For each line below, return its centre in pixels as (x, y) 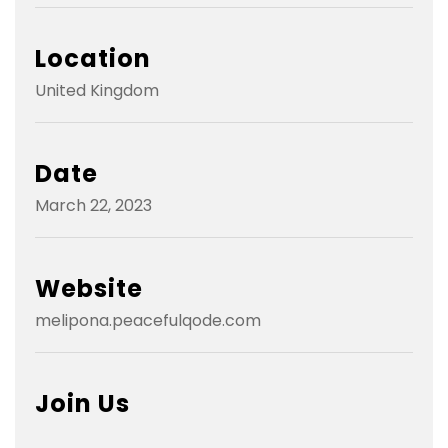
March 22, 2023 (93, 205)
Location (93, 58)
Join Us (82, 403)
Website (89, 288)
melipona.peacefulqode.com (148, 320)
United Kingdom (97, 90)
